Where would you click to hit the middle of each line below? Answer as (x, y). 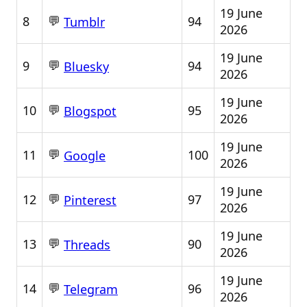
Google (85, 156)
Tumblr (84, 22)
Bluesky (86, 67)
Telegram (91, 290)
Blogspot (90, 111)
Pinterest (90, 200)
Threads (87, 245)
